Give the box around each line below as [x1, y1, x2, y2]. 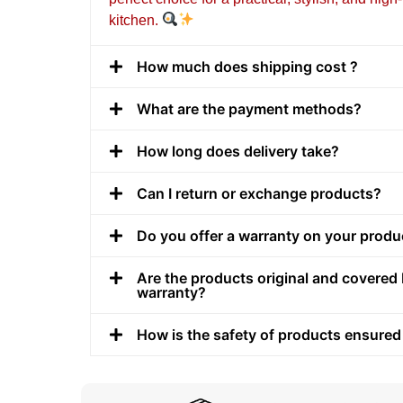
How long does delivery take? [137, 141, 339, 160]
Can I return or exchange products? [137, 184, 381, 202]
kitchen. [109, 12, 162, 28]
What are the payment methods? [137, 99, 362, 118]
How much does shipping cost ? [137, 57, 358, 76]
